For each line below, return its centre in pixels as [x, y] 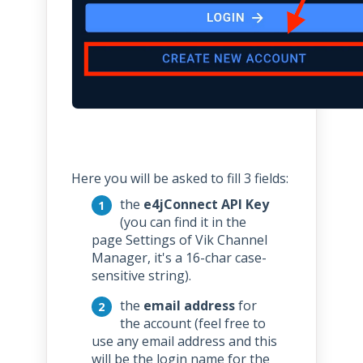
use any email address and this [184, 341]
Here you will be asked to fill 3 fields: [179, 178]
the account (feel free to [192, 323]
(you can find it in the [183, 222]
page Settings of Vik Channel [179, 239]
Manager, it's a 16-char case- [179, 257]
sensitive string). [141, 275]
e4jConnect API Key [206, 204]
